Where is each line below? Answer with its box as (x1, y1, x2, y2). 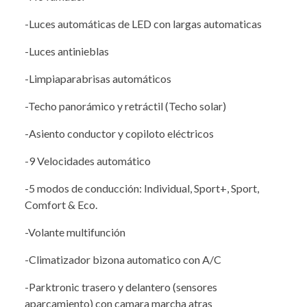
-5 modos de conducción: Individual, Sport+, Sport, (25, 181, 259, 195)
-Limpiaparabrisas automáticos (25, 71, 171, 85)
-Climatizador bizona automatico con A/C (25, 252, 221, 266)
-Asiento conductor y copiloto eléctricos (25, 126, 214, 140)
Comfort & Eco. (25, 197, 97, 211)
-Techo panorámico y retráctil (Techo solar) (25, 99, 226, 112)
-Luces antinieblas (25, 44, 109, 58)
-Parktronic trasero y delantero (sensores (25, 280, 217, 293)
